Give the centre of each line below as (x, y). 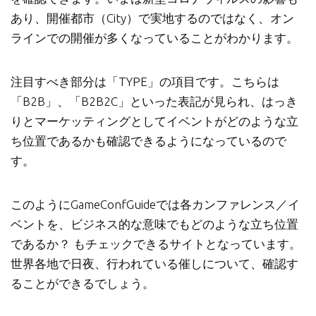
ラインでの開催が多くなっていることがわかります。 (154, 37)
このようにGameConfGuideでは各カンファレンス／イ (155, 204)
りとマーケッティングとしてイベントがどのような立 (154, 121)
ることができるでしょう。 (83, 283)
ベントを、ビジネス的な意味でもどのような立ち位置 (154, 224)
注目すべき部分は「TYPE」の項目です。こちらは (145, 81)
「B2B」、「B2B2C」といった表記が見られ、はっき (154, 101)
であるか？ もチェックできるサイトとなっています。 (156, 243)
